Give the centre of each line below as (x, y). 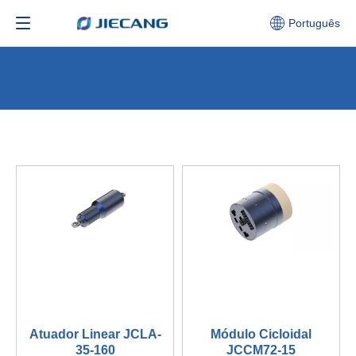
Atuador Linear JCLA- (95, 335)
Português (314, 23)
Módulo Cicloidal (261, 335)
